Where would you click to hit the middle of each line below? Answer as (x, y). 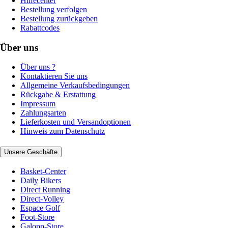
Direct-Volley (42, 198)
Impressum (38, 104)
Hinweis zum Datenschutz (63, 131)
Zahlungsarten (43, 113)
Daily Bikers (41, 180)
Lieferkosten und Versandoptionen (76, 122)
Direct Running (45, 189)
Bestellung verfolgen (54, 9)
